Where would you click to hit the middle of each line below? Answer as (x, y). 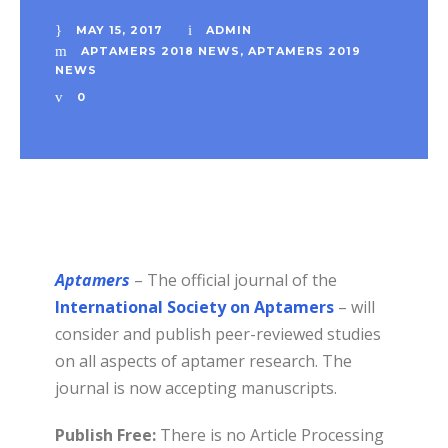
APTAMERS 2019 (304, 51)
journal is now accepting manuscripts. (198, 388)
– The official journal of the (233, 280)
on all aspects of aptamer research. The (203, 361)
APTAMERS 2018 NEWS (160, 51)
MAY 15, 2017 (119, 30)
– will (354, 307)
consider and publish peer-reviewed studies (218, 334)
